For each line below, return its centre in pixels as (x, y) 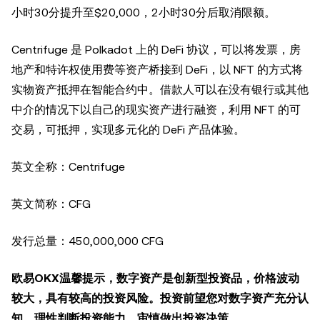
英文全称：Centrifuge (68, 167)
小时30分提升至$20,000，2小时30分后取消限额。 (144, 12)
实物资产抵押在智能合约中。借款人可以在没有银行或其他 (160, 90)
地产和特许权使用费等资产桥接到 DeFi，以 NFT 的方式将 (157, 70)
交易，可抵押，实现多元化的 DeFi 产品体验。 (128, 130)
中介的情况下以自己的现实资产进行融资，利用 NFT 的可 (156, 110)
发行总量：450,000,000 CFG (87, 241)
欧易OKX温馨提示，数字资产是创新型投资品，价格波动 (155, 278)
